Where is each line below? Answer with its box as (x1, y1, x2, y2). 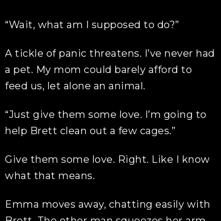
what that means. (5, 170, 95, 182)
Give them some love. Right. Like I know (5, 153, 210, 165)
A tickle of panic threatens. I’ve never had (5, 47, 215, 59)
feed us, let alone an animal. (5, 80, 146, 92)
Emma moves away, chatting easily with (5, 198, 211, 210)
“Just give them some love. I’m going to (5, 109, 207, 120)
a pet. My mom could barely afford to (5, 64, 192, 75)
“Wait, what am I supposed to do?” (5, 19, 180, 31)
